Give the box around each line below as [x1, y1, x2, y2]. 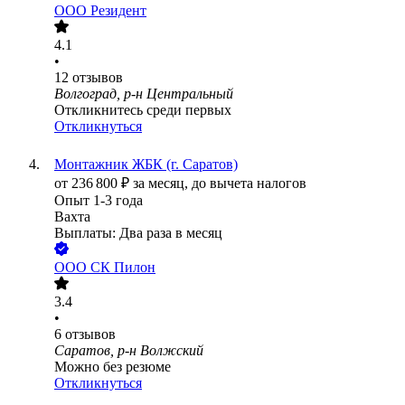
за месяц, [133, 175, 192, 192]
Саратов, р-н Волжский [54, 343, 203, 359]
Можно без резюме [54, 359, 171, 375]
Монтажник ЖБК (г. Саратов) [54, 156, 238, 173]
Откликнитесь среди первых [54, 102, 231, 118]
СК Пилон [90, 259, 155, 276]
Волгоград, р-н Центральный [54, 86, 233, 102]
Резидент [90, 3, 146, 19]
